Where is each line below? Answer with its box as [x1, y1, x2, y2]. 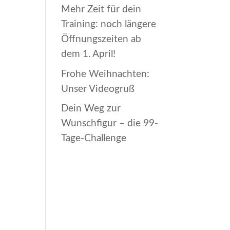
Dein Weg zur [61, 103, 121, 114]
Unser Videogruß [61, 83, 135, 94]
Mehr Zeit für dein [61, 4, 142, 15]
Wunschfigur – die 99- [61, 118, 159, 129]
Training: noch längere [61, 19, 157, 30]
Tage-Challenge [61, 133, 127, 144]
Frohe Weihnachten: [61, 68, 150, 79]
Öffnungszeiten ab [61, 34, 142, 45]
